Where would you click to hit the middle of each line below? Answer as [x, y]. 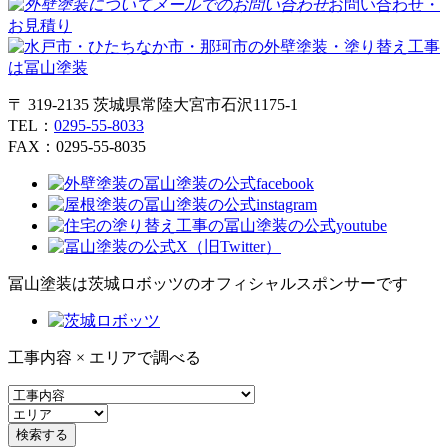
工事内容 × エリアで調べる [104, 358]
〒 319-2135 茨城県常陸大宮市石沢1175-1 [153, 105]
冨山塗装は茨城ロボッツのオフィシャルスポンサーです [208, 284]
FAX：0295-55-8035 [77, 147]
